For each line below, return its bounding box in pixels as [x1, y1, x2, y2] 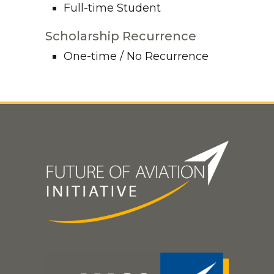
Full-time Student [64, 1, 161, 15]
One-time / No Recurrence [64, 50, 209, 64]
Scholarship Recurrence [45, 29, 196, 44]
